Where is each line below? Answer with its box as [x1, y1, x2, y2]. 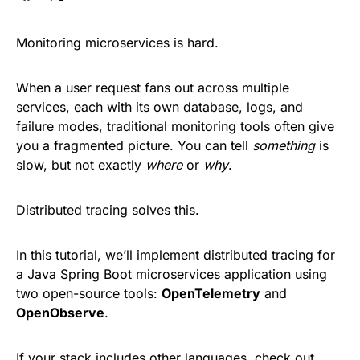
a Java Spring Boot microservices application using [16, 266, 327, 282]
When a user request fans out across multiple [16, 80, 289, 96]
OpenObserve [16, 305, 104, 321]
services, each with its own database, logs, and [16, 99, 303, 115]
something [252, 137, 315, 153]
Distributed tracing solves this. [16, 202, 199, 218]
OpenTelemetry [162, 285, 260, 301]
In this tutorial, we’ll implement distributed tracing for [16, 247, 335, 263]
